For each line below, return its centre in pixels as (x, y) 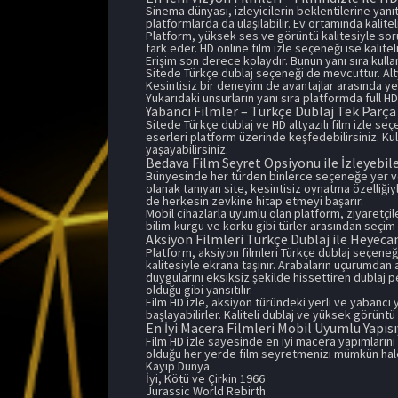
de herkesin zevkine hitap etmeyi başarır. (255, 200)
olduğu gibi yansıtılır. (199, 289)
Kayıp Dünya (178, 366)
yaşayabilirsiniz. (187, 149)
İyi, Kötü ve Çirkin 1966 (205, 378)
